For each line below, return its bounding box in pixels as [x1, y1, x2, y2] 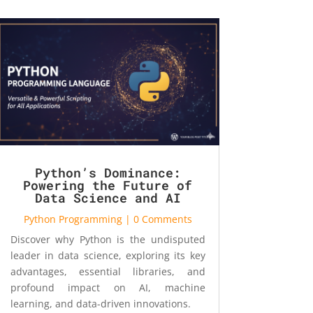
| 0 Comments [122, 212, 192, 226]
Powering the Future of [23, 177, 193, 194]
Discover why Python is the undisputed [10, 233, 205, 247]
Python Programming [23, 212, 122, 226]
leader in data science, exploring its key [10, 249, 205, 263]
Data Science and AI [34, 189, 181, 207]
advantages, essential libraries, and [10, 265, 205, 279]
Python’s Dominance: [34, 164, 181, 182]
